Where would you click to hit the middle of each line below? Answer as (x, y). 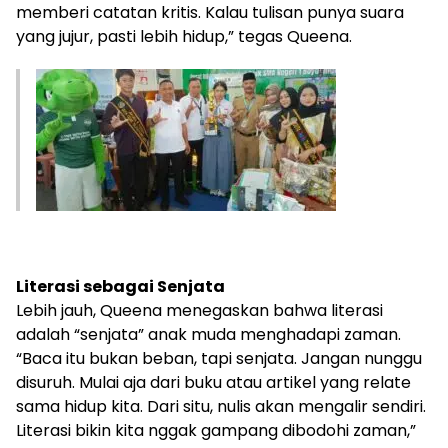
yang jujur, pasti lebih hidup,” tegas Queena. (184, 36)
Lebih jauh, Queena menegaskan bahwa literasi (199, 310)
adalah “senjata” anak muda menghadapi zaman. (208, 334)
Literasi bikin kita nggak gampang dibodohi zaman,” (216, 430)
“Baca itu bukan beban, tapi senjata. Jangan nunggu (219, 358)
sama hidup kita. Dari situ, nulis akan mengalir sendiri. (221, 406)
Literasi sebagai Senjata (120, 286)
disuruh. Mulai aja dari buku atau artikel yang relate (213, 382)
